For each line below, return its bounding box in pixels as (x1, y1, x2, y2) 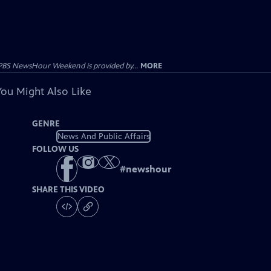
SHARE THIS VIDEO (32, 184, 105, 195)
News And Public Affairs (57, 131, 150, 142)
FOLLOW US (32, 144, 79, 154)
